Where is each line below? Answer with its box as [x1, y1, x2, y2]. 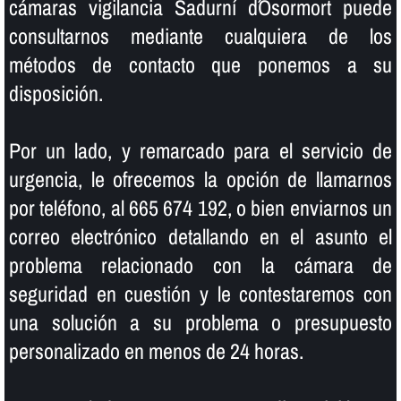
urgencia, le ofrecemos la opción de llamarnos [8, 165, 393, 194]
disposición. [8, 79, 103, 108]
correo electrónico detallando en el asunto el [8, 222, 393, 252]
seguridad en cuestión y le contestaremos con [8, 279, 393, 309]
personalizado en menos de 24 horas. [8, 337, 303, 366]
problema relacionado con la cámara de [8, 251, 393, 280]
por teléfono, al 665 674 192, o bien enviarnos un [8, 193, 393, 223]
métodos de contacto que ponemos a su [8, 50, 393, 80]
